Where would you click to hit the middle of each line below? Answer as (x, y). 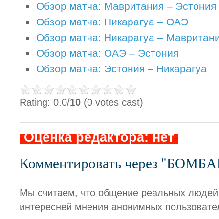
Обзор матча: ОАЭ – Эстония (107, 53)
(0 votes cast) (112, 102)
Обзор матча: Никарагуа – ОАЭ (112, 22)
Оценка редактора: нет (99, 137)
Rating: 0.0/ (45, 102)
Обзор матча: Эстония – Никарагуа (121, 69)
